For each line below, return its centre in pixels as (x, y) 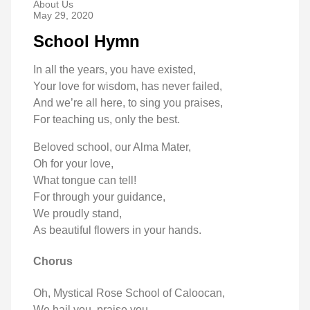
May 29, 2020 (63, 15)
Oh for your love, (73, 164)
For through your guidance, (99, 197)
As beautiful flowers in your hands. (117, 230)
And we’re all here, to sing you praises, (128, 103)
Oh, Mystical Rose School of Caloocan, (129, 293)
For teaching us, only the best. (107, 119)
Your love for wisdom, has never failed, (128, 86)
